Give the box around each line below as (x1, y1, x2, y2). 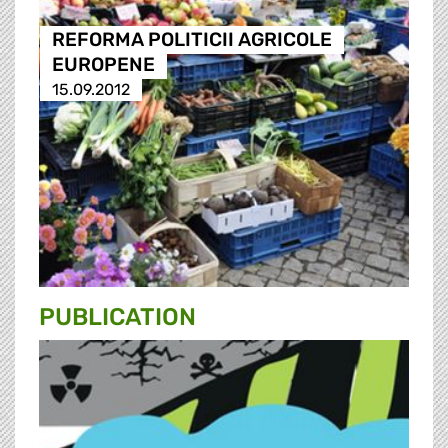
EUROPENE (51, 53, 155, 77)
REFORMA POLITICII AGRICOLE (51, 28, 332, 52)
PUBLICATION (39, 303, 196, 332)
